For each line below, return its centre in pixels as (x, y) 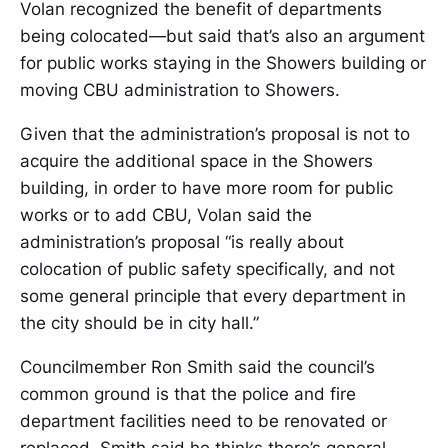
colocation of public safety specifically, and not (207, 269)
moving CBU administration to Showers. (180, 90)
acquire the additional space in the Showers (196, 161)
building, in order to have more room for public (206, 188)
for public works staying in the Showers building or (223, 63)
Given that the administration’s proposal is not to (215, 134)
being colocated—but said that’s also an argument (222, 36)
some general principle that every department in (213, 296)
